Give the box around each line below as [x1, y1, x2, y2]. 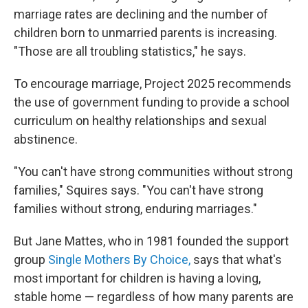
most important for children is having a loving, [14, 271, 261, 285]
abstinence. [14, 132, 78, 146]
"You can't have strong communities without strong [14, 164, 293, 179]
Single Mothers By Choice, [48, 252, 190, 267]
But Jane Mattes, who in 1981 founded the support [14, 234, 289, 248]
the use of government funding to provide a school [14, 95, 289, 109]
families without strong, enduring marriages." [14, 201, 257, 216]
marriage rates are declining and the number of [14, 7, 268, 21]
